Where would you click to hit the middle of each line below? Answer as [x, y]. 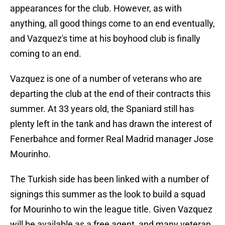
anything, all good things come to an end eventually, [113, 24]
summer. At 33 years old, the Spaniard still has [102, 109]
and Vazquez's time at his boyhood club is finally [105, 39]
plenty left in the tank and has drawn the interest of [111, 124]
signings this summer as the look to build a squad [108, 194]
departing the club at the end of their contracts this [110, 94]
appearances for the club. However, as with [96, 9]
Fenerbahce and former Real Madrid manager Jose [112, 139]
